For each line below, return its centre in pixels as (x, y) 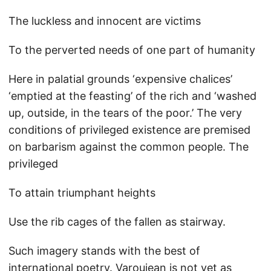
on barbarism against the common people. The (129, 147)
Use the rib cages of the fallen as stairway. (117, 222)
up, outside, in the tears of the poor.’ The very (125, 113)
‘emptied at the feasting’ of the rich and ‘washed (132, 96)
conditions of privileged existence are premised (129, 130)
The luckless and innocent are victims (105, 21)
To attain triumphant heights (82, 193)
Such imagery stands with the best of (104, 251)
